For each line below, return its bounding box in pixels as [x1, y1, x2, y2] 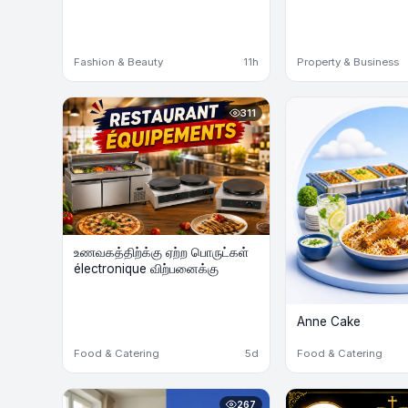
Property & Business [296, 55, 399, 68]
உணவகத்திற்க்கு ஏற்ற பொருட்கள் [74, 245, 249, 260]
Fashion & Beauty [74, 55, 163, 68]
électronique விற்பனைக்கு [74, 261, 219, 277]
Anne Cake [296, 313, 361, 329]
